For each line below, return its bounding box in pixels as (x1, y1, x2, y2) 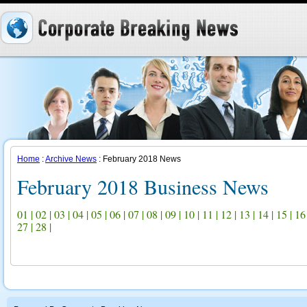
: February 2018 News (97, 154, 181, 164)
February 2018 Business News (17, 173, 269, 200)
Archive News (45, 154, 97, 164)
